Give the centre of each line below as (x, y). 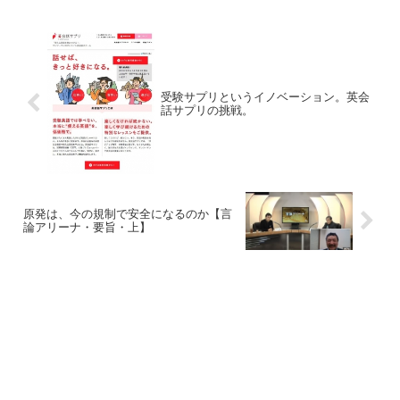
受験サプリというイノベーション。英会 (265, 96)
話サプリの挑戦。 (212, 110)
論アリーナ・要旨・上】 (87, 228)
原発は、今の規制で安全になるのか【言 (128, 214)
